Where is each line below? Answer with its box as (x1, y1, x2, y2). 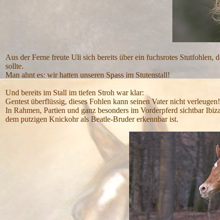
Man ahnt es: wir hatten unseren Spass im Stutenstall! (5, 71, 170, 79)
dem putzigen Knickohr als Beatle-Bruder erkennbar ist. (5, 115, 180, 123)
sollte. (5, 62, 24, 70)
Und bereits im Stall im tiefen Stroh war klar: (5, 88, 144, 97)
